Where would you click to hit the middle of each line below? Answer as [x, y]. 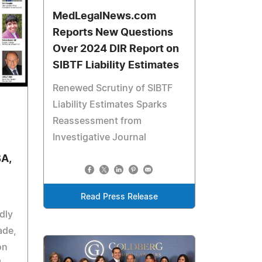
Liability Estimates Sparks [110, 105]
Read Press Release [120, 197]
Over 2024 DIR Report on [116, 49]
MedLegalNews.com [105, 16]
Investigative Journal [100, 137]
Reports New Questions [113, 33]
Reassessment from [97, 121]
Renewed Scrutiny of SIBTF [113, 88]
